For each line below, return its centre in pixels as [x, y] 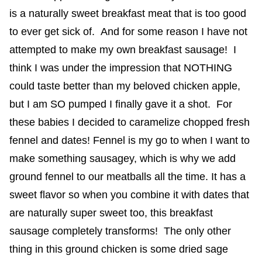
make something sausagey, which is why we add [123, 158]
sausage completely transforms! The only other [120, 231]
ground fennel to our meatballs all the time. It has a [127, 176]
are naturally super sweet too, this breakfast [111, 213]
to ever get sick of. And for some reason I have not [128, 31]
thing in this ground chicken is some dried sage [119, 249]
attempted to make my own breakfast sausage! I [123, 49]
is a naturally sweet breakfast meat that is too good [128, 13]
